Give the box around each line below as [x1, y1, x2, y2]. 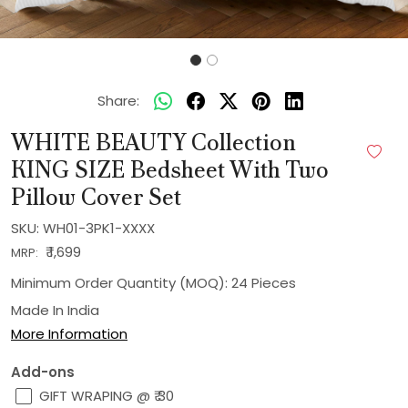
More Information [11, 324, 127, 344]
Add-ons [11, 362, 75, 382]
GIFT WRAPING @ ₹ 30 [39, 386, 174, 406]
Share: [97, 91, 139, 111]
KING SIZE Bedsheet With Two [11, 155, 329, 186]
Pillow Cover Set [11, 182, 181, 213]
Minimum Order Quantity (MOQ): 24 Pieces [11, 273, 296, 293]
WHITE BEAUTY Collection [11, 127, 296, 158]
